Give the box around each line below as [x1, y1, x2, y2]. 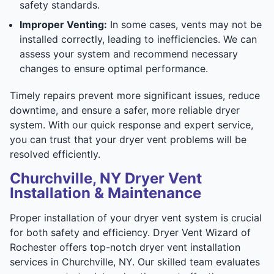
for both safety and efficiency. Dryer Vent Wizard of [10, 226, 251, 239]
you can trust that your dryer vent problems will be [10, 133, 246, 146]
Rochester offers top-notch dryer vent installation [10, 240, 240, 253]
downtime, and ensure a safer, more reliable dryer [10, 103, 240, 116]
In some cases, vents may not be [107, 18, 262, 31]
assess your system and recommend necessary [20, 47, 238, 60]
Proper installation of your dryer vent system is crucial [10, 211, 262, 224]
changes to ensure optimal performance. [20, 62, 208, 75]
